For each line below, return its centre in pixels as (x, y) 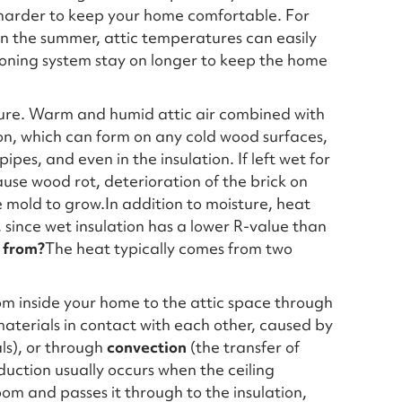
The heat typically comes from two (169, 248)
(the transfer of (243, 347)
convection (147, 347)
